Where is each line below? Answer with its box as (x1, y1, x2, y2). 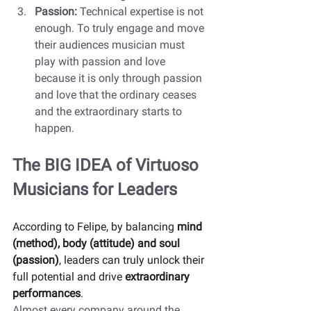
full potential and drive (12, 269, 125, 283)
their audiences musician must (35, 37, 187, 51)
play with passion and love (35, 54, 168, 68)
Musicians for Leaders (12, 179, 177, 199)
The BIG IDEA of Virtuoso (12, 155, 203, 175)
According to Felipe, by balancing (12, 219, 177, 233)
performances (12, 286, 81, 300)
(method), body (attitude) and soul (12, 236, 183, 250)
